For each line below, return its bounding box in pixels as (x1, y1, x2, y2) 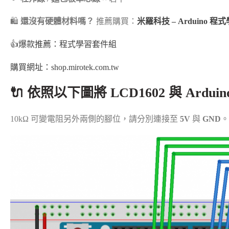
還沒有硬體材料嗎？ (20, 16, 94, 26)
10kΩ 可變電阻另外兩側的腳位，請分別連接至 (10, 114, 180, 123)
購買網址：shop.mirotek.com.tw (10, 62, 119, 72)
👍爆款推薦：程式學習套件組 (10, 39, 117, 49)
